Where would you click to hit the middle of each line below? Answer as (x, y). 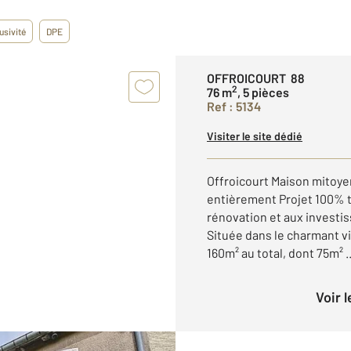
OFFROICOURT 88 (256, 78)
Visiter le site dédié (255, 136)
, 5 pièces (263, 92)
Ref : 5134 (234, 106)
